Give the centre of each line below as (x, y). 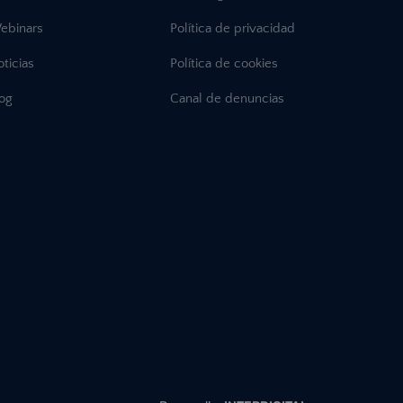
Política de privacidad (232, 29)
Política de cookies (224, 64)
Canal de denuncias (227, 99)
